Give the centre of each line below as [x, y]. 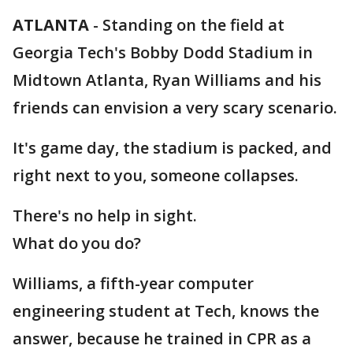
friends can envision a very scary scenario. [175, 108]
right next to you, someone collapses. [156, 175]
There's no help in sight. [105, 216]
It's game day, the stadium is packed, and [172, 148]
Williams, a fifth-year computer [133, 283]
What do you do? [77, 243]
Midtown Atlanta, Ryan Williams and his [167, 80]
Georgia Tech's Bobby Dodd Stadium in [163, 52]
